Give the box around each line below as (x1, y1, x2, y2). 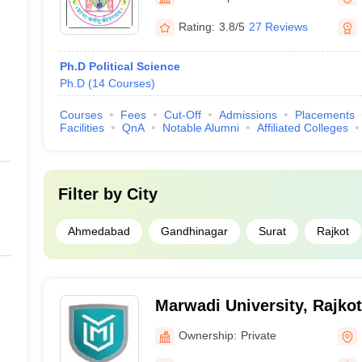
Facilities (59, 121, 104, 134)
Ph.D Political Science (59, 60, 180, 73)
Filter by (57, 185, 127, 203)
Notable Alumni (162, 121, 239, 134)
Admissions (218, 108, 277, 121)
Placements (294, 108, 355, 121)
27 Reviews (248, 19, 308, 33)
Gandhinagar (160, 225, 228, 238)
